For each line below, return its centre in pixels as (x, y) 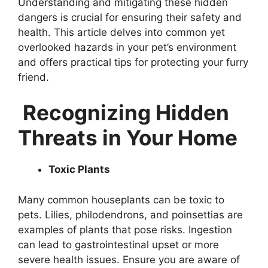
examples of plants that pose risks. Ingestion (125, 229)
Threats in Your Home (128, 138)
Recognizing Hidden (124, 113)
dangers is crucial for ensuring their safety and (130, 17)
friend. (33, 77)
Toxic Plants (79, 170)
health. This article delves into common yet (121, 32)
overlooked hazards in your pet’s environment (127, 47)
